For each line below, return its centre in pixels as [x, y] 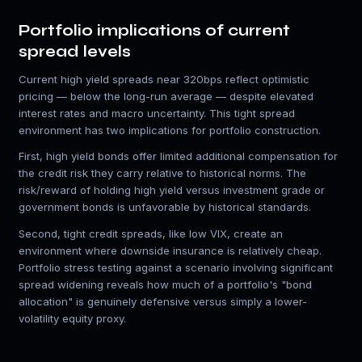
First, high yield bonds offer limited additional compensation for [178, 156]
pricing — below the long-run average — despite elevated [166, 96]
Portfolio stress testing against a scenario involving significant [175, 267]
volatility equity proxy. [72, 318]
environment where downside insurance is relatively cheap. [170, 250]
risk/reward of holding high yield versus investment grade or [171, 190]
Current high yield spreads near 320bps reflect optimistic [164, 79]
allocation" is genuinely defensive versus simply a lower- [162, 301]
